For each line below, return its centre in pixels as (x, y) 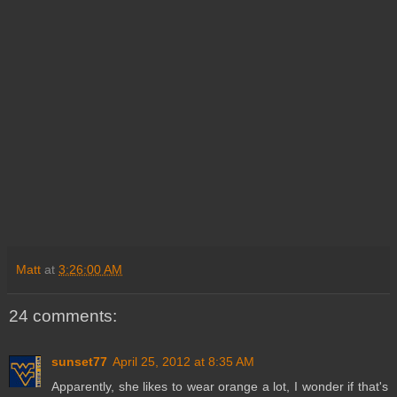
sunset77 (79, 362)
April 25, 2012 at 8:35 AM (183, 362)
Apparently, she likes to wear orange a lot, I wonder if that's (220, 387)
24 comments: (63, 315)
